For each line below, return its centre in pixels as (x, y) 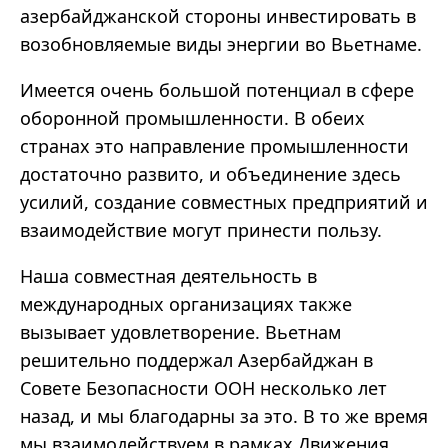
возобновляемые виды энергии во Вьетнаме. (221, 44)
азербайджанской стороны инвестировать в (218, 16)
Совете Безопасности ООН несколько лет (203, 388)
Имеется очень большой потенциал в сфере (217, 90)
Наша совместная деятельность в (168, 276)
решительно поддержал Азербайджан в (196, 360)
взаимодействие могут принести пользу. (201, 230)
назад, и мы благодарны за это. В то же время (224, 416)
